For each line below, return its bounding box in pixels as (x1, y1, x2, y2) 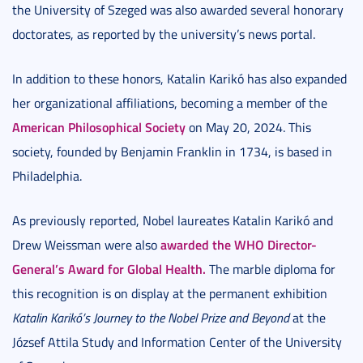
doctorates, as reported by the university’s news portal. (12, 25, 315, 44)
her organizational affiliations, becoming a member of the (12, 94, 327, 113)
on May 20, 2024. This (186, 118, 311, 137)
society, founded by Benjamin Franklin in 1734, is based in (12, 143, 332, 161)
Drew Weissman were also (12, 236, 160, 254)
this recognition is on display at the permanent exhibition (12, 284, 327, 303)
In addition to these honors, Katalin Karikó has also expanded (12, 70, 347, 88)
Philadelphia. (12, 167, 82, 186)
